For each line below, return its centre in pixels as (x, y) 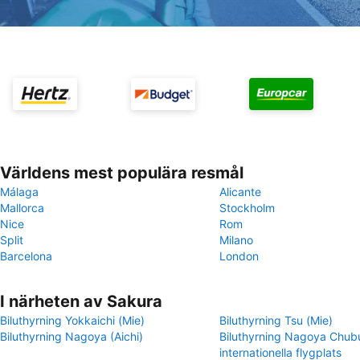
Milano (236, 240)
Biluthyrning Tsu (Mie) (276, 320)
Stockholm (247, 208)
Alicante (240, 192)
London (239, 256)
